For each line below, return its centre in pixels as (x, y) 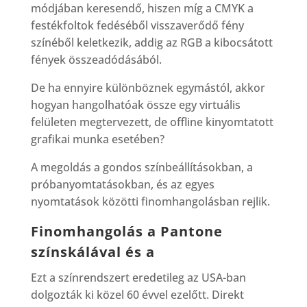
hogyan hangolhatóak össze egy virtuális (135, 105)
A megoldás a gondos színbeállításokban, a (142, 167)
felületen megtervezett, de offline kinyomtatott (152, 122)
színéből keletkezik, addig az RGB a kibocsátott (151, 42)
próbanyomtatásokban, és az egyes (122, 184)
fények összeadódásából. (96, 59)
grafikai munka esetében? (97, 139)
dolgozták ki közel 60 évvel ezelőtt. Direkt (137, 294)
